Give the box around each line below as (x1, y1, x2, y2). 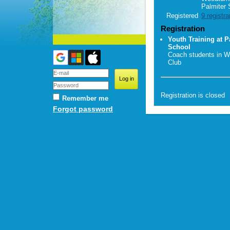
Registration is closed (161, 91, 225, 99)
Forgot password (53, 105, 113, 113)
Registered (166, 12, 198, 20)
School (167, 43, 190, 51)
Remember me (62, 94, 108, 102)
